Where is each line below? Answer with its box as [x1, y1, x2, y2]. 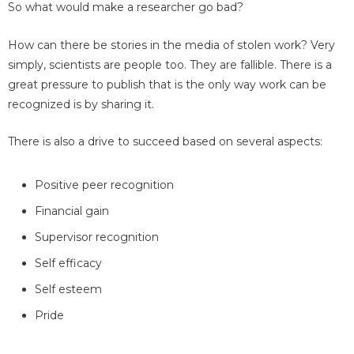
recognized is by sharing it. [8, 96, 154, 111]
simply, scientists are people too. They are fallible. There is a [8, 57, 332, 72]
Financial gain [35, 204, 109, 219]
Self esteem [35, 282, 102, 297]
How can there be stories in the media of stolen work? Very [8, 37, 335, 52]
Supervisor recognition [35, 230, 159, 245]
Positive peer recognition [35, 178, 174, 193]
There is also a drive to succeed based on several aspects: [8, 134, 322, 149]
